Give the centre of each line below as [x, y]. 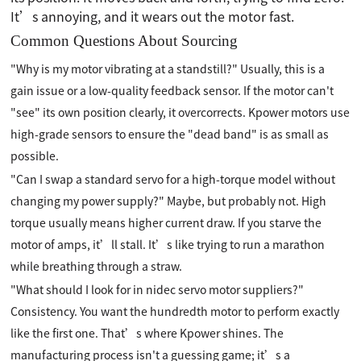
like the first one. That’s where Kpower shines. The [147, 333]
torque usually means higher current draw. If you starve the [166, 222]
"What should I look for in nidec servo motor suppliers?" [158, 289]
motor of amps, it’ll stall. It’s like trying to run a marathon [168, 244]
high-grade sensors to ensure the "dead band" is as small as [170, 134]
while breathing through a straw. [97, 266]
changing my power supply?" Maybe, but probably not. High [169, 201]
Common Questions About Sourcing [124, 41]
